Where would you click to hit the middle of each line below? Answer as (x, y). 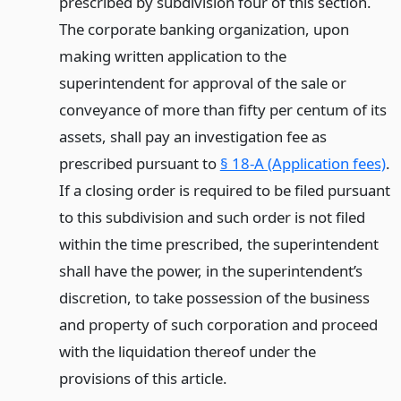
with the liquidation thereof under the (187, 351)
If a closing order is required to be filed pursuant (224, 190)
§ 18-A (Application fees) (303, 163)
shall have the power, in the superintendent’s (210, 270)
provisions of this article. (143, 378)
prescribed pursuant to (139, 163)
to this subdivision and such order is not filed (212, 217)
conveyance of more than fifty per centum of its (222, 109)
